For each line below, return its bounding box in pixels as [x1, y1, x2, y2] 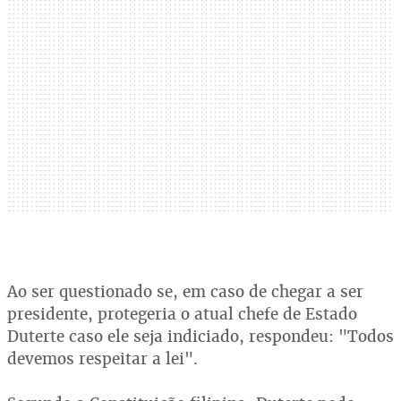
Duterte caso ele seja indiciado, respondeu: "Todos [7, 326, 394, 346]
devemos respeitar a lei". [7, 348, 198, 369]
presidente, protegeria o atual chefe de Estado [7, 303, 357, 324]
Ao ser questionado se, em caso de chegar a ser [7, 281, 363, 302]
